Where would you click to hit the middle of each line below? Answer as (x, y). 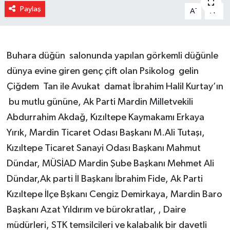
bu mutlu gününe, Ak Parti (63, 102)
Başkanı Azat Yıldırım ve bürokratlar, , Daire (96, 209)
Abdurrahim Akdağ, (48, 117)
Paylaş (30, 9)
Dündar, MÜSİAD (42, 163)
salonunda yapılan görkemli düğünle (143, 55)
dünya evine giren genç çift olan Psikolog (91, 71)
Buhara (22, 55)
